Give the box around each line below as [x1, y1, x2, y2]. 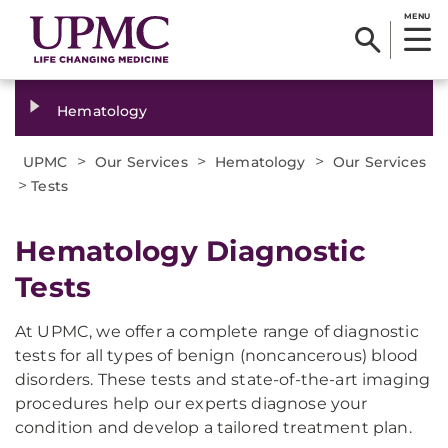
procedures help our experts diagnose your [15, 394, 368, 413]
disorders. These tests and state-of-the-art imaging [15, 370, 431, 389]
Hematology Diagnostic [15, 234, 366, 268]
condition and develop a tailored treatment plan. [15, 418, 412, 437]
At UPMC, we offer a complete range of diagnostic [15, 322, 419, 341]
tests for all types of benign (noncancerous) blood [15, 346, 419, 365]
